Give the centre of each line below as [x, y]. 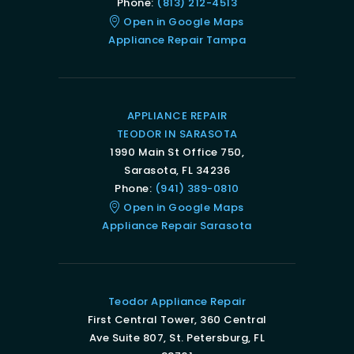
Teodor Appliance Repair [177, 302]
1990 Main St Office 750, [177, 153]
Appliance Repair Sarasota [177, 226]
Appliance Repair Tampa [177, 40]
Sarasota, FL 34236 [177, 171]
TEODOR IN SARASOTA [177, 134]
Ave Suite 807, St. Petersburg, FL [177, 338]
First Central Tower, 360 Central [177, 320]
